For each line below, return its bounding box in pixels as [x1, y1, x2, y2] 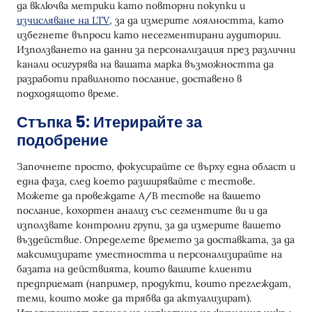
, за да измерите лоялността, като [109, 14, 283, 27]
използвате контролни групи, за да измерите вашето [17, 219, 281, 232]
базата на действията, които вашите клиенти [17, 263, 251, 276]
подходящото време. [17, 87, 118, 100]
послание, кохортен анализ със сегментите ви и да [17, 204, 267, 217]
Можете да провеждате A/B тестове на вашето [17, 189, 260, 203]
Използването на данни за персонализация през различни [17, 43, 295, 56]
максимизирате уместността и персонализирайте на [17, 248, 282, 261]
